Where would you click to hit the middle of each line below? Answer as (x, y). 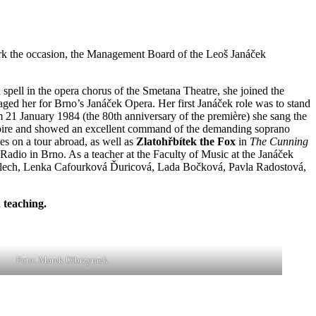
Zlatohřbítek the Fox (186, 142)
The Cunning (279, 142)
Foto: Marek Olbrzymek (62, 260)
